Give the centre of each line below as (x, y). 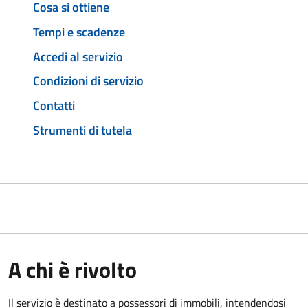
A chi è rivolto (73, 269)
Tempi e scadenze (79, 32)
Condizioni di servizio (88, 81)
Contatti (54, 106)
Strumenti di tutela (82, 130)
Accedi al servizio (78, 56)
